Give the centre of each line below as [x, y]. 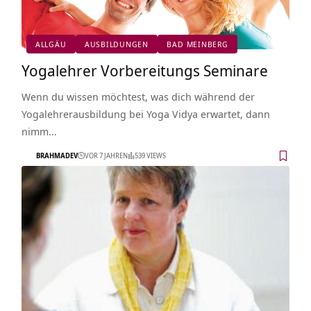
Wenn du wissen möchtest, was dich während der [138, 96]
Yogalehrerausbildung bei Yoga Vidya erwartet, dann [145, 114]
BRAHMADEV [57, 156]
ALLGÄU [51, 44]
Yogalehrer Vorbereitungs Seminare [144, 70]
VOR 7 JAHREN [106, 156]
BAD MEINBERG [197, 44]
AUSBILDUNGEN [117, 44]
